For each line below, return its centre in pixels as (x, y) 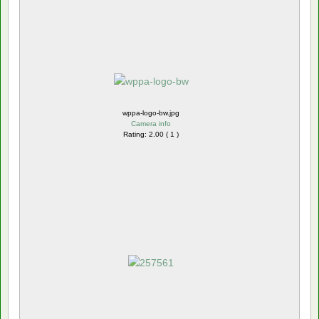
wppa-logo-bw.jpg (151, 113)
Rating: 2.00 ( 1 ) (151, 134)
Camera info (151, 123)
